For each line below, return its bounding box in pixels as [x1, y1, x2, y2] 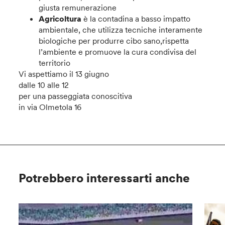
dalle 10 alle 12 [19, 80, 69, 90]
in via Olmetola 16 [19, 102, 82, 112]
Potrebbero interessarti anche [19, 170, 190, 186]
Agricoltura [39, 14, 82, 24]
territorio [39, 58, 71, 68]
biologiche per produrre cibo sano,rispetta [39, 36, 189, 46]
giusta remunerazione [39, 3, 117, 13]
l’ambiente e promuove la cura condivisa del [39, 47, 197, 57]
